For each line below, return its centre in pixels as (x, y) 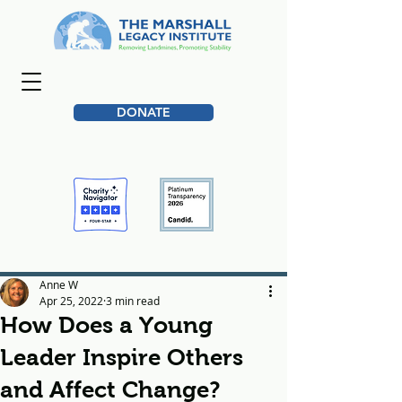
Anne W (59, 284)
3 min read (133, 301)
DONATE (144, 112)
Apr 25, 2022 (71, 301)
